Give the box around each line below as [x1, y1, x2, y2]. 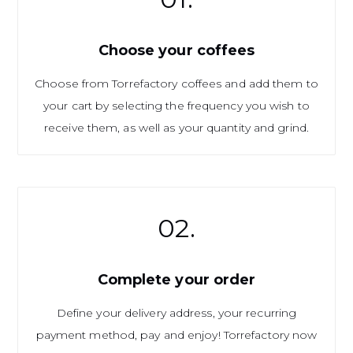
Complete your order [97, 270, 256, 288]
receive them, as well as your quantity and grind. [44, 120, 309, 135]
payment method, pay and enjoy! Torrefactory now [35, 327, 318, 342]
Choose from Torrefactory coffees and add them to [35, 76, 318, 91]
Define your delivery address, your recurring [56, 305, 297, 320]
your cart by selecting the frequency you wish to [43, 98, 310, 113]
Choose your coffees [98, 41, 255, 59]
